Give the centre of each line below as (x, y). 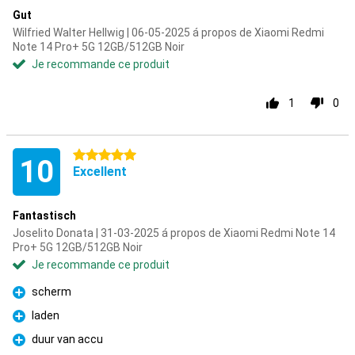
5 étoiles (95, 155)
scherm (52, 292)
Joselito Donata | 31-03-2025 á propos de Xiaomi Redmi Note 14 (174, 233)
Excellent (100, 172)
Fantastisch (44, 216)
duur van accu (67, 339)
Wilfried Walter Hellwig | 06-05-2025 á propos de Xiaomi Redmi (168, 32)
